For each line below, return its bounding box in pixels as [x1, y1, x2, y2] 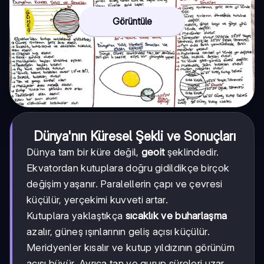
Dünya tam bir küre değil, [27, 146, 141, 158]
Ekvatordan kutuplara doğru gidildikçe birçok [27, 161, 230, 174]
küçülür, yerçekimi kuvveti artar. [27, 193, 168, 206]
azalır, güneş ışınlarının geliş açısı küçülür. [27, 225, 210, 237]
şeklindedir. [164, 146, 219, 158]
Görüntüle [112, 15, 152, 27]
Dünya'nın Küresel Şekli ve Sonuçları [33, 128, 236, 144]
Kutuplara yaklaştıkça [27, 209, 126, 222]
